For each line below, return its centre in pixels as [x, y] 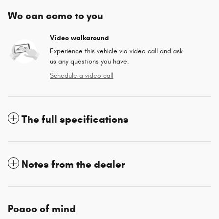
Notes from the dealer [73, 164]
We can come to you [55, 15]
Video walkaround [79, 38]
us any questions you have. [89, 61]
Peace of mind [42, 208]
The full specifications [75, 119]
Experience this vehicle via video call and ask [116, 51]
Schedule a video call [82, 75]
